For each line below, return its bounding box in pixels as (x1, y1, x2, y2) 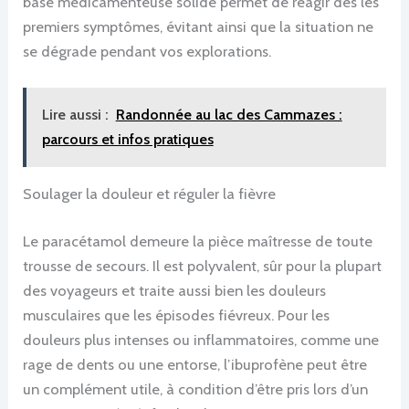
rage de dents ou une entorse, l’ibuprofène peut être (23, 354, 368, 373)
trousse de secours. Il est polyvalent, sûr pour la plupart (23, 256, 383, 275)
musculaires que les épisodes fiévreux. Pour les (23, 305, 330, 324)
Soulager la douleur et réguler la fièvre (23, 184, 277, 204)
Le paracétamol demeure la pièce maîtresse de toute (23, 231, 373, 250)
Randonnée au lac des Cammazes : (115, 106, 342, 124)
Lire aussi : (41, 106, 109, 124)
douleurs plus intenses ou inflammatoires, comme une (23, 330, 380, 349)
